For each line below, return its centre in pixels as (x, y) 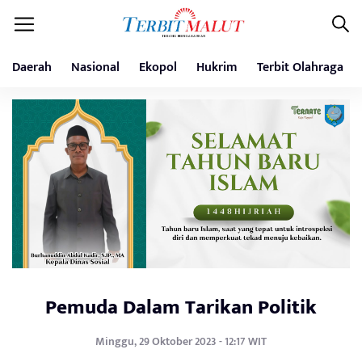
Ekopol (158, 67)
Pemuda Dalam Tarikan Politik (181, 307)
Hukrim (217, 67)
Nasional (95, 67)
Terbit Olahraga (300, 67)
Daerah (32, 67)
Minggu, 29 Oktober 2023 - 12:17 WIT (181, 341)
